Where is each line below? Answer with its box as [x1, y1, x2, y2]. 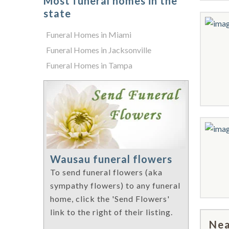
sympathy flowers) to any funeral [50, 180, 180, 191]
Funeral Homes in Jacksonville [46, 45, 151, 55]
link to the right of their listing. [50, 207, 173, 217]
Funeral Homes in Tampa [46, 60, 132, 70]
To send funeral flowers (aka [50, 167, 163, 177]
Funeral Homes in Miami [46, 30, 131, 39]
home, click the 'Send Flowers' [50, 194, 170, 204]
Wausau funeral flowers [50, 153, 172, 166]
